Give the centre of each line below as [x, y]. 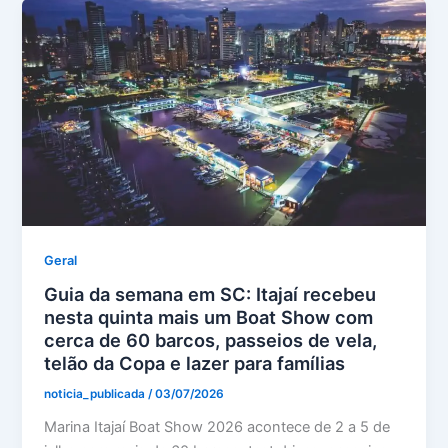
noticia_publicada [96, 394]
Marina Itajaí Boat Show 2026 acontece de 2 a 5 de [217, 427]
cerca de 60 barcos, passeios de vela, [211, 340]
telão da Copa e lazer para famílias [195, 363]
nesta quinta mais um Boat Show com [209, 317]
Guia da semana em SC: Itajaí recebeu [210, 294]
